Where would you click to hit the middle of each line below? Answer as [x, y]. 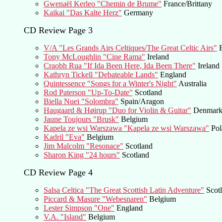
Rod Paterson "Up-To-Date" [88, 92]
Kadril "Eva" [64, 137]
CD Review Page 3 [58, 30]
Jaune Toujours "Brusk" [81, 119]
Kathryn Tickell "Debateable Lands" [101, 74]
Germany [138, 12]
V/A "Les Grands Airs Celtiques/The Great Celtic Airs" [130, 48]
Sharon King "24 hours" [82, 155]
